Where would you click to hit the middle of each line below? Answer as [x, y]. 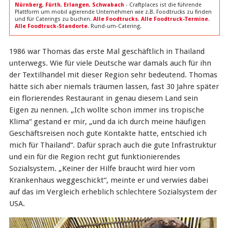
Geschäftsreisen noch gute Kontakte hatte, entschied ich [108, 133]
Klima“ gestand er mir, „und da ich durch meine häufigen [107, 122]
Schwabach [108, 5]
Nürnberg [28, 5]
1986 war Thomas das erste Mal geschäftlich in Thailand [107, 51]
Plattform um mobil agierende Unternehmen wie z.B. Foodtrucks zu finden [113, 12]
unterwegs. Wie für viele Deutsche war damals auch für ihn [110, 63]
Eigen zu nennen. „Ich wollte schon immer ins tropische [106, 110]
